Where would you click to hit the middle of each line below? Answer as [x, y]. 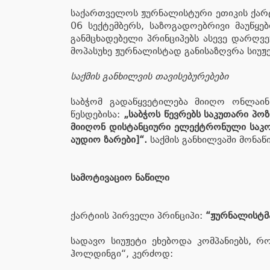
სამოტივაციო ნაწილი [120, 177]
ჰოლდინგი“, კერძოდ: [122, 253]
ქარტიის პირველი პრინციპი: [138, 215]
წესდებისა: [97, 114]
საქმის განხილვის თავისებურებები [149, 76]
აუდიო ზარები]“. [109, 140]
